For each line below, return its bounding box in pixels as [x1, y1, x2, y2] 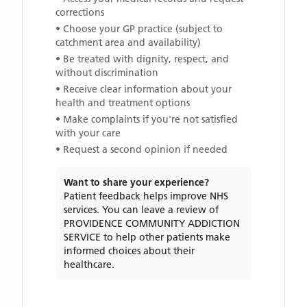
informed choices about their [64, 245, 195, 257]
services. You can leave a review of [64, 204, 219, 216]
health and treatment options [56, 97, 190, 109]
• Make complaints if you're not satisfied [56, 113, 238, 125]
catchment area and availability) [56, 36, 201, 49]
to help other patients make [101, 231, 230, 243]
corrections [56, 6, 104, 19]
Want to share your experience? [64, 176, 209, 188]
